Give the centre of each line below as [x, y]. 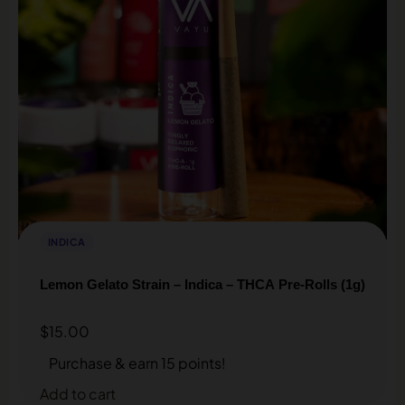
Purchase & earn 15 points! [137, 363]
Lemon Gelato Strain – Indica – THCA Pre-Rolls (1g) [202, 284]
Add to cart [78, 393]
